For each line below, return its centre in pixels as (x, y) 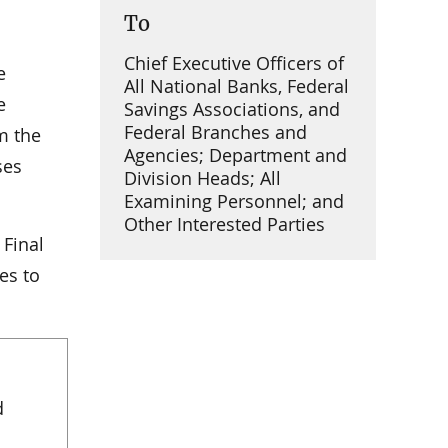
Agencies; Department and (235, 155)
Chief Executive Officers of (234, 63)
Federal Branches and (215, 132)
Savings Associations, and (232, 109)
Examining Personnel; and (234, 201)
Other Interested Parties (224, 224)
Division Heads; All (202, 178)
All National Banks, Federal (236, 86)
